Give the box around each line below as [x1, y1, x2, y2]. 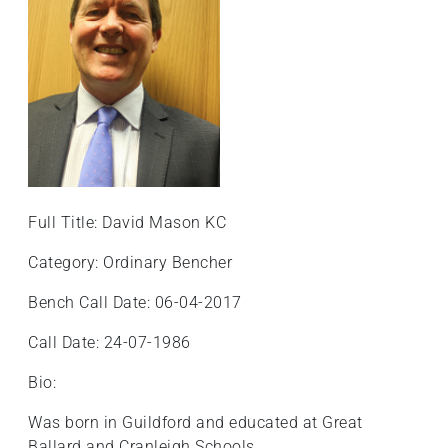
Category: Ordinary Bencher [28, 253, 232, 273]
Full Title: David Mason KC [28, 213, 226, 233]
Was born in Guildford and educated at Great [28, 413, 363, 433]
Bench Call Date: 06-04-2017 [28, 293, 242, 313]
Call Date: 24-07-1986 [28, 333, 191, 353]
